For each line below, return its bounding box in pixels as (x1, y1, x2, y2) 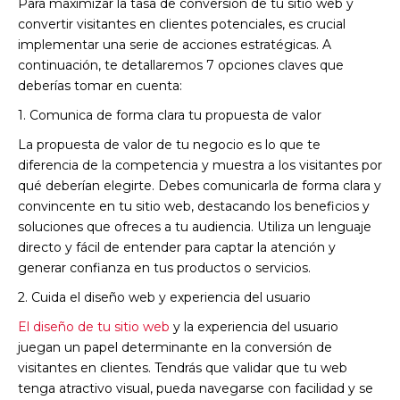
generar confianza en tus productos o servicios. (18, 259, 311, 276)
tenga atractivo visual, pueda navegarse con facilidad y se (18, 379, 373, 396)
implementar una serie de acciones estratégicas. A (18, 36, 331, 53)
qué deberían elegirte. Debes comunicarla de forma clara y (18, 177, 381, 194)
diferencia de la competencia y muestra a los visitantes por (18, 156, 382, 173)
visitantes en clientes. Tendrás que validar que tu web (18, 359, 347, 376)
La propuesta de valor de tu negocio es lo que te (18, 136, 321, 153)
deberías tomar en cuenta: (18, 77, 182, 94)
